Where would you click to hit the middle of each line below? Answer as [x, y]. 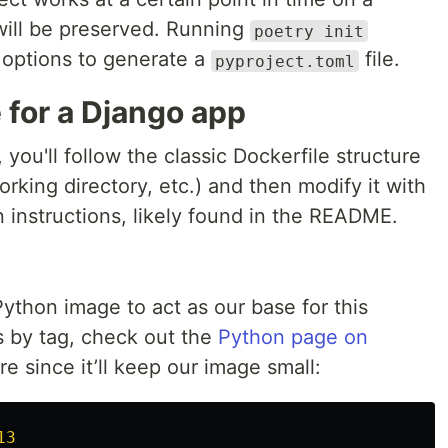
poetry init [309, 31]
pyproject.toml [285, 61]
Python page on [293, 337]
